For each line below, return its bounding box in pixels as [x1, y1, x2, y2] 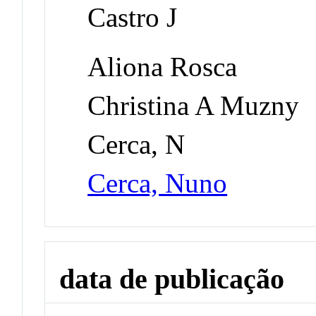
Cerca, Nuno [87, 168, 228, 199]
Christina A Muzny [87, 90, 300, 121]
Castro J [87, 2, 178, 33]
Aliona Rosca [87, 51, 238, 83]
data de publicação [59, 262, 285, 295]
